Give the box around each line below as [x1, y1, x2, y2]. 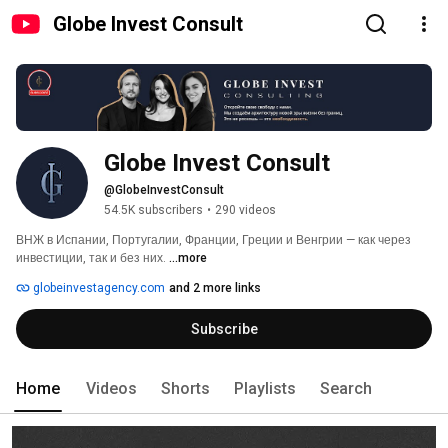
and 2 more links [169, 281, 261, 296]
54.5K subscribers [104, 203, 203, 218]
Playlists [234, 379, 296, 399]
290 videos [215, 203, 276, 218]
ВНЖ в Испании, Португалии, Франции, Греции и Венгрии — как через [16, 233, 411, 248]
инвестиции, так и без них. [16, 251, 169, 266]
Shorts [161, 379, 210, 399]
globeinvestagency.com [30, 281, 165, 296]
